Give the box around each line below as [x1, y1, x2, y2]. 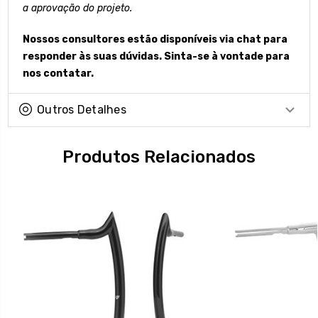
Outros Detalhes [37, 102, 126, 116]
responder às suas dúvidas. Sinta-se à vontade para [23, 50, 290, 62]
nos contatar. [23, 67, 94, 79]
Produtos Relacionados [62, 146, 256, 167]
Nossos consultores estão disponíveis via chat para [23, 33, 287, 45]
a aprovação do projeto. [23, 1, 132, 14]
